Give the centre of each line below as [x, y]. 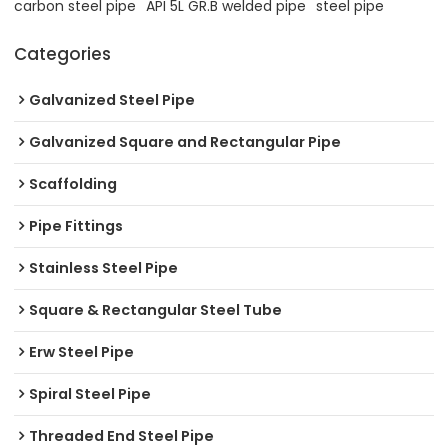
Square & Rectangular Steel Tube [156, 309]
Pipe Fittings [76, 225]
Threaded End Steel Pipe [122, 435]
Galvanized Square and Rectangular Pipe [185, 141]
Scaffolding [73, 183]
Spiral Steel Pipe [90, 393]
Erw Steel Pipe [82, 351]
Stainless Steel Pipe [104, 267]
